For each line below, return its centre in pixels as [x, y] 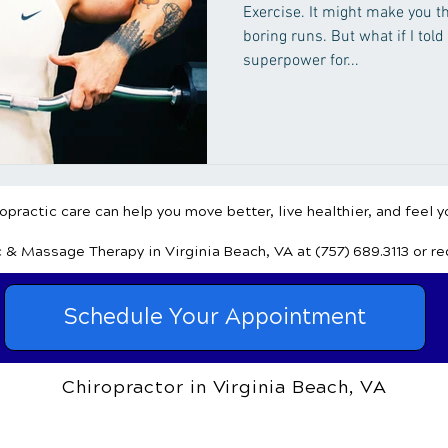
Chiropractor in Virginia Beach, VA [224, 386]
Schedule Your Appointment [215, 316]
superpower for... [301, 61]
